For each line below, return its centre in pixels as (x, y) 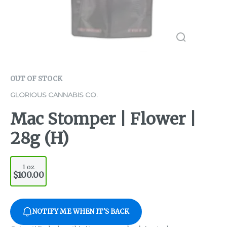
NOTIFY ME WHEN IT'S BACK (81, 212)
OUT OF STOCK (36, 79)
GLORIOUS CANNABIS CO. (54, 95)
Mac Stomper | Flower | (103, 119)
